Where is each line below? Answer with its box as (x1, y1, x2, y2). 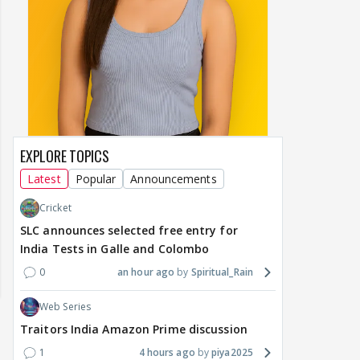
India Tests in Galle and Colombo (20, 241, 210, 257)
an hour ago (117, 265, 175, 280)
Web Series (39, 300, 91, 314)
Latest (27, 171, 61, 187)
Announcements (130, 171, 217, 187)
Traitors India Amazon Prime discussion (20, 321, 247, 337)
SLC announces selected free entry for (20, 223, 238, 239)
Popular (75, 171, 117, 187)
